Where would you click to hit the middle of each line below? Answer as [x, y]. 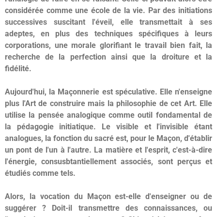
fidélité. [18, 69]
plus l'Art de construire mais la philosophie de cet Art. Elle [108, 104]
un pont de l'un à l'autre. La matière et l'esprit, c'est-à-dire [108, 150]
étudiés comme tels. [40, 173]
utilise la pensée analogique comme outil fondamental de [108, 115]
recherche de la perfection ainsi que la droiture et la [108, 57]
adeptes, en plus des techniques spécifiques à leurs [108, 34]
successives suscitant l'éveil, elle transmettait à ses [108, 22]
